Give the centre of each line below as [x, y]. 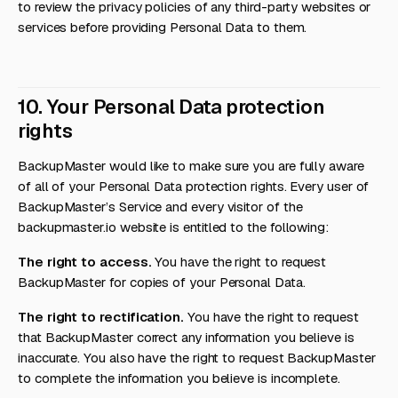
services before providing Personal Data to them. [163, 27]
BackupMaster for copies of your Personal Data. [162, 282]
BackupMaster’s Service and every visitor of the [160, 207]
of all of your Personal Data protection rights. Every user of [194, 186]
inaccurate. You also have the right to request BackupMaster [197, 358]
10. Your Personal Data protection [171, 107]
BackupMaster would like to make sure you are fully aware [191, 166]
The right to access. [85, 262]
